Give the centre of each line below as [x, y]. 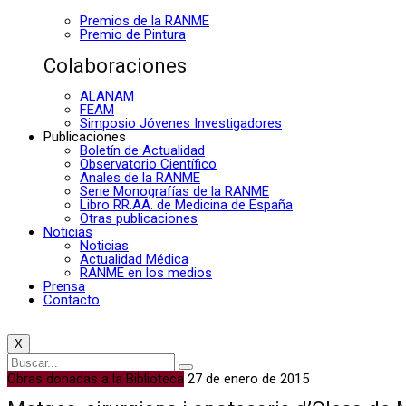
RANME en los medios [146, 272]
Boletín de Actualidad [142, 150]
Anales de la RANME [140, 177]
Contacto [72, 300]
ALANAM [107, 96]
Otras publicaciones [139, 218]
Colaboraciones [115, 65]
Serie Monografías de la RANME [174, 191]
